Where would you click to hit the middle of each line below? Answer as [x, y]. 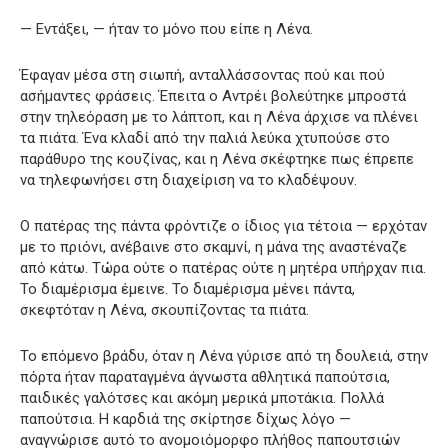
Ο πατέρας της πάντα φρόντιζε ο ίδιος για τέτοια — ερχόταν [223, 225]
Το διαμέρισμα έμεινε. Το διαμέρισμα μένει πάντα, [187, 288]
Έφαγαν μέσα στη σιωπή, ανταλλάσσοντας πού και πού [202, 74]
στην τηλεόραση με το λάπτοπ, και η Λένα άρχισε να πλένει [219, 116]
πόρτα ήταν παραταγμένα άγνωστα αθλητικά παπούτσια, [205, 376]
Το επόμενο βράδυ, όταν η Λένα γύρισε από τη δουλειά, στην [224, 355]
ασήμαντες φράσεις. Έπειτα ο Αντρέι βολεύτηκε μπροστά [213, 95]
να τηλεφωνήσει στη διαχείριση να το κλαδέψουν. [188, 179]
